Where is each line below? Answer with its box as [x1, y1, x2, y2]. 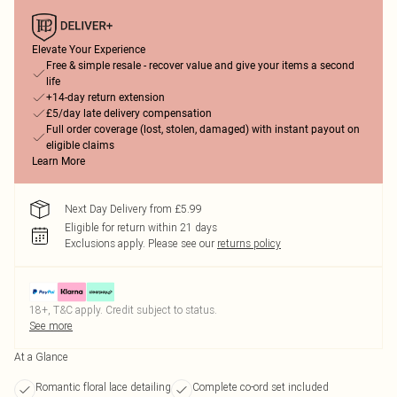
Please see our [148, 237, 214, 250]
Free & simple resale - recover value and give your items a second [46, 59, 354, 72]
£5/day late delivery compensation [46, 107, 212, 120]
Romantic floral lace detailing [35, 380, 171, 393]
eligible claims [46, 139, 114, 152]
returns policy [217, 237, 281, 250]
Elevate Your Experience [32, 43, 145, 56]
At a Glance [14, 350, 68, 363]
